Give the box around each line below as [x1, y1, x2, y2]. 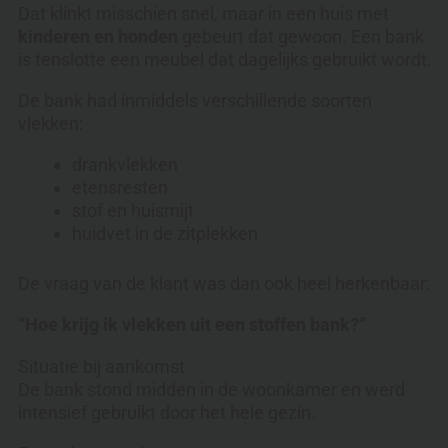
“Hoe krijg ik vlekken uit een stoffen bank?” [18, 314, 366, 336]
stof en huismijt [72, 200, 194, 222]
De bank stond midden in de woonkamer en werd [18, 379, 405, 401]
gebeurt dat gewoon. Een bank [178, 26, 424, 48]
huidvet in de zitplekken [72, 223, 258, 245]
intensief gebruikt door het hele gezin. [18, 402, 316, 424]
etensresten [72, 177, 168, 199]
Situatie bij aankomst [18, 356, 185, 378]
